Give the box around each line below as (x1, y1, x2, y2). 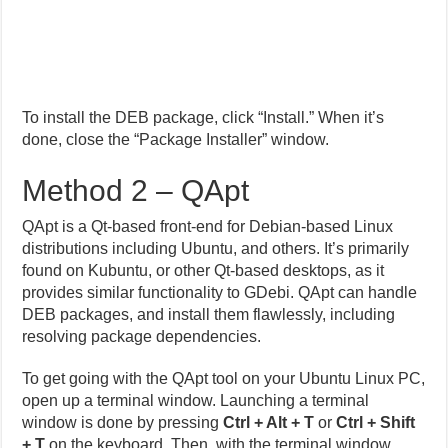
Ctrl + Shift (336, 413, 416, 431)
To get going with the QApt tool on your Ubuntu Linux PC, (22, 369, 426, 387)
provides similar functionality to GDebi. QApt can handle (22, 283, 418, 301)
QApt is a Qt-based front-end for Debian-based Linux (22, 217, 394, 235)
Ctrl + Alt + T (223, 413, 315, 431)
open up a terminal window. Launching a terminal (22, 391, 370, 409)
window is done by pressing (22, 413, 224, 431)
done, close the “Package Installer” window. (22, 130, 330, 148)
